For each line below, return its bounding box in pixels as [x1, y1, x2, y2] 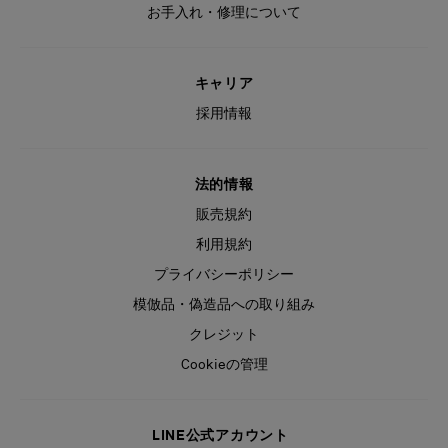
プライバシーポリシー [154, 265, 294, 282]
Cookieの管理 [180, 355, 268, 372]
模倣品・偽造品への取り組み [133, 295, 315, 312]
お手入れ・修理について [147, 3, 301, 20]
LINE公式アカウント [151, 426, 297, 443]
